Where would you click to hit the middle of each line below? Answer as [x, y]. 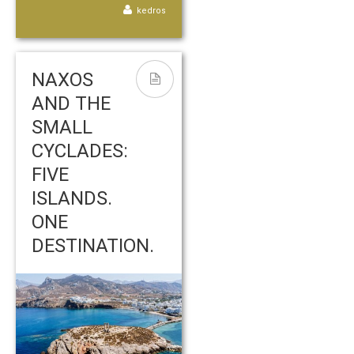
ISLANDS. [72, 198]
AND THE [71, 103]
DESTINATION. [93, 245]
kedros [151, 10]
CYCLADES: [80, 151]
